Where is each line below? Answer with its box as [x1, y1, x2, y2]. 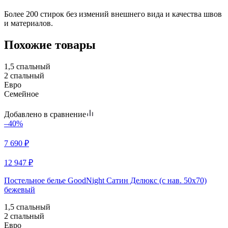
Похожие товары [4, 38, 96, 51]
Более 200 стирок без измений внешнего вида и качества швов [4, 9, 222, 18]
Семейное [4, 89, 39, 98]
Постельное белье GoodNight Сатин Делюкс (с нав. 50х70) [4, 176, 207, 185]
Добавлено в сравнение [4, 109, 86, 119]
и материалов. [4, 18, 53, 27]
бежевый [4, 185, 35, 194]
